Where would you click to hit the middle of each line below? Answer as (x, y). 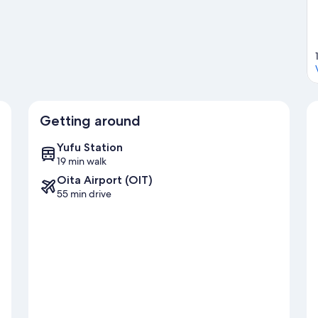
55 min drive (84, 194)
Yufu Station (90, 148)
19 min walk (82, 161)
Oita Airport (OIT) (105, 180)
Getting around (90, 121)
